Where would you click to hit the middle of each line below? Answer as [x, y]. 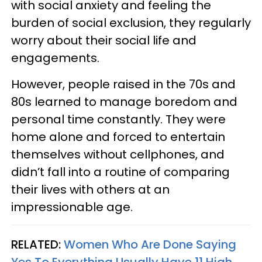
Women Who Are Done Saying [150, 244]
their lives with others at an [90, 189]
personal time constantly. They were [118, 119]
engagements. [55, 58]
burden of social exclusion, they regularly [131, 23]
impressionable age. [72, 207]
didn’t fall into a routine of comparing [120, 172]
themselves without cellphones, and [118, 154]
